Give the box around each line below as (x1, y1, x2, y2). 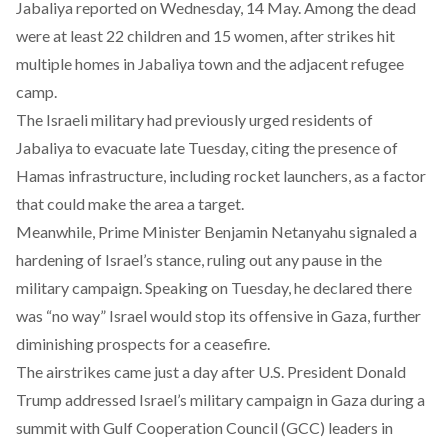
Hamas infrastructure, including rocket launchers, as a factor (16, 166, 426, 185)
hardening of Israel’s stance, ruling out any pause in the (16, 250, 382, 269)
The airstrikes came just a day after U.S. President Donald (16, 362, 406, 381)
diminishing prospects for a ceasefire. (16, 334, 270, 353)
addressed (65, 390, 136, 409)
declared (313, 278, 373, 297)
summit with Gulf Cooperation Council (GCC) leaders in (16, 418, 393, 437)
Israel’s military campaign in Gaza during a (136, 390, 425, 409)
